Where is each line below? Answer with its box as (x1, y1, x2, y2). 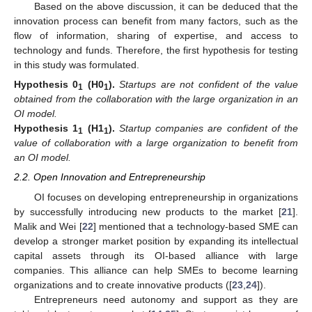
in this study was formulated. (14, 59, 139, 71)
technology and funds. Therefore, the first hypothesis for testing (14, 45, 298, 56)
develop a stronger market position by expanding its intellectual (14, 235, 298, 247)
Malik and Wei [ (14, 220, 82, 232)
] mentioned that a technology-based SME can (93, 220, 299, 232)
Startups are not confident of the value (119, 79, 299, 91)
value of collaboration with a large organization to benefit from (14, 137, 298, 149)
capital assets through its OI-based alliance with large (14, 249, 298, 261)
